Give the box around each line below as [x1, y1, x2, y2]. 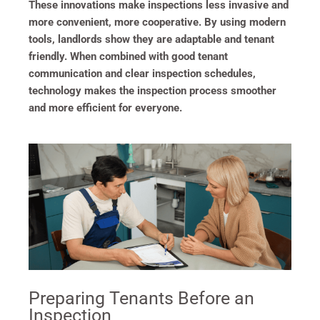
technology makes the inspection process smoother [29, 84, 276, 97]
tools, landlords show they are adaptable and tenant [29, 32, 274, 46]
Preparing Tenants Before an [29, 287, 254, 309]
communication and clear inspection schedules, [29, 66, 256, 80]
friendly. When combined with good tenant [29, 49, 228, 63]
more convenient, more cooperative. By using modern [29, 15, 286, 29]
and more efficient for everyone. [29, 101, 182, 114]
